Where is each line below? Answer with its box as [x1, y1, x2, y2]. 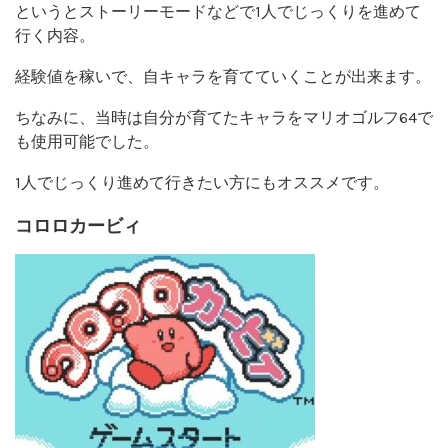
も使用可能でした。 [15, 131, 159, 151]
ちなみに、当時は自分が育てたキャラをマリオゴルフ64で [15, 107, 433, 127]
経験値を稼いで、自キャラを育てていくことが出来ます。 [15, 66, 431, 86]
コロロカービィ [15, 212, 141, 237]
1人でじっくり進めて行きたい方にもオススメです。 [15, 172, 389, 192]
